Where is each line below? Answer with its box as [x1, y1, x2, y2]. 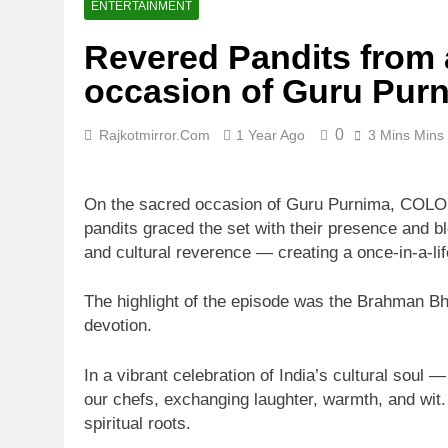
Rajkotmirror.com [99, 127, 210, 144]
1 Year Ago [236, 127, 305, 144]
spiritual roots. [84, 413, 191, 433]
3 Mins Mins [368, 127, 444, 144]
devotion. [84, 316, 152, 336]
